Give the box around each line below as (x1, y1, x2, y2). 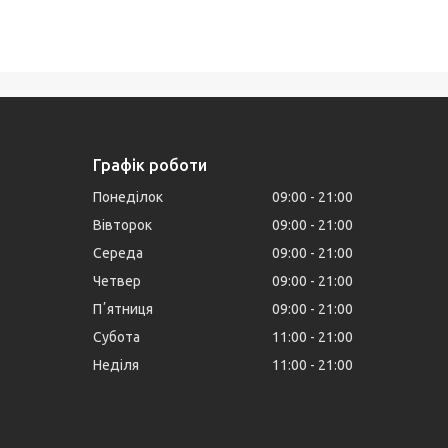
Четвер (93, 273, 142, 290)
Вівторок (93, 217, 153, 234)
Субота (93, 329, 141, 346)
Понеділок (93, 189, 164, 206)
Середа (93, 245, 144, 262)
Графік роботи (93, 156, 208, 175)
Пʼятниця (93, 301, 154, 318)
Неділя (93, 357, 140, 374)
